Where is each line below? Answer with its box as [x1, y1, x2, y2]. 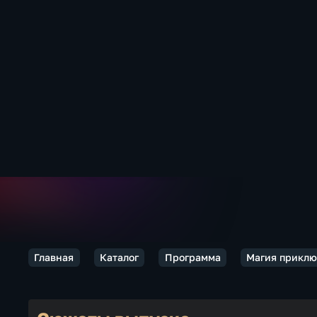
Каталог [99, 251, 139, 263]
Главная [34, 251, 74, 263]
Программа [164, 251, 221, 263]
